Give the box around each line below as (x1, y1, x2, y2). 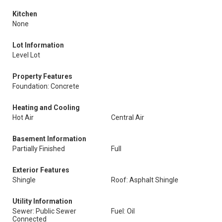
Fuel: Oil (111, 207, 135, 215)
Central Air (111, 113, 144, 121)
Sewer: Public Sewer (12, 207, 76, 215)
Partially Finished (12, 145, 65, 153)
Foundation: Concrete (12, 82, 79, 90)
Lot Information (12, 41, 64, 49)
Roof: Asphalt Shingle (111, 176, 178, 184)
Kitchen (12, 10, 37, 18)
